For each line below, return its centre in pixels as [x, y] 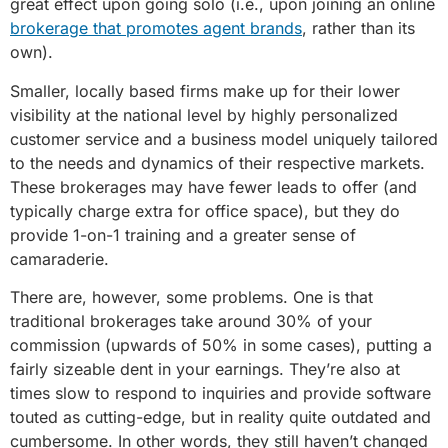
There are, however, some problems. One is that [191, 297]
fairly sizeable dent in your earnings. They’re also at [205, 369]
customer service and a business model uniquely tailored [224, 138]
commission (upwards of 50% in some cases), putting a [221, 345]
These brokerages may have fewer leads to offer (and [213, 186]
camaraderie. [59, 258]
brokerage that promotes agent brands [156, 28]
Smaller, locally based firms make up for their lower [205, 90]
